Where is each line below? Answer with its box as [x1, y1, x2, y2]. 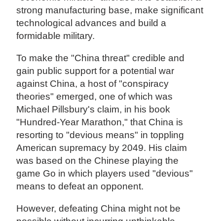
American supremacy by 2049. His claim [16, 142, 187, 153]
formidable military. [16, 30, 95, 41]
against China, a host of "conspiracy [16, 78, 169, 89]
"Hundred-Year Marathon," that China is [16, 116, 184, 127]
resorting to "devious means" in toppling [16, 129, 184, 140]
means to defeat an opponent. [16, 181, 144, 191]
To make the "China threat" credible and [16, 52, 185, 63]
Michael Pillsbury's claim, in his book [16, 104, 171, 114]
